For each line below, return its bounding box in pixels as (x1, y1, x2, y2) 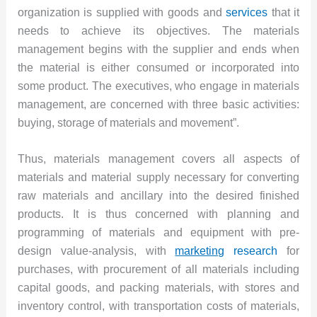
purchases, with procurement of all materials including (17, 263, 300, 276)
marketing (175, 245, 225, 258)
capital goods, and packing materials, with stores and (17, 282, 300, 294)
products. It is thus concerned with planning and (17, 208, 300, 221)
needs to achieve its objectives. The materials (17, 24, 300, 37)
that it (267, 6, 300, 18)
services (226, 6, 268, 18)
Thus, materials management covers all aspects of (17, 153, 300, 166)
